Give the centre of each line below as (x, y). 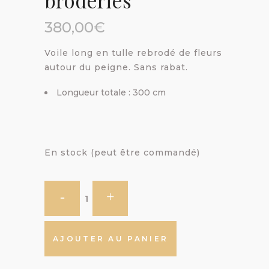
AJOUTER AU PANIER (111, 239)
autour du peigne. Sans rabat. (116, 68)
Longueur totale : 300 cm (111, 93)
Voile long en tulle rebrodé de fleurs (133, 53)
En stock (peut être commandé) (122, 153)
